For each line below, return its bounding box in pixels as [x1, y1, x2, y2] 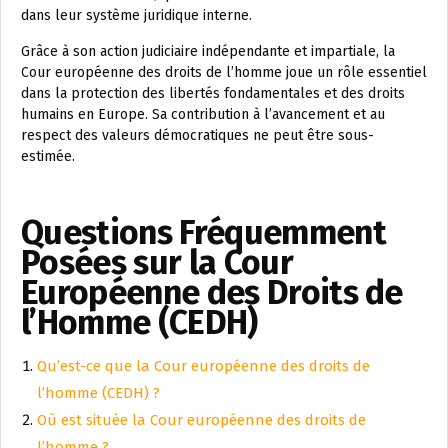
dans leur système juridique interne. [21, 7, 252, 25]
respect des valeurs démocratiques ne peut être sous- [21, 127, 374, 145]
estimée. [21, 148, 75, 166]
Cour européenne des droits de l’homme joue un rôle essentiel [21, 64, 427, 82]
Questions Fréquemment [21, 212, 386, 254]
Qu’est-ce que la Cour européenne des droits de [37, 357, 370, 376]
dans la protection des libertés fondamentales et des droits [21, 85, 405, 103]
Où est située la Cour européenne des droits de [37, 411, 366, 430]
